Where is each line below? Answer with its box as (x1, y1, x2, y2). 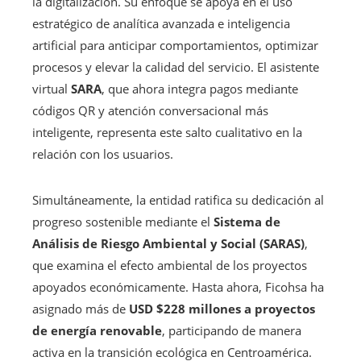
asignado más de (32, 300, 129, 317)
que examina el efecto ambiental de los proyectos (32, 256, 307, 273)
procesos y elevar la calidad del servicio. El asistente (32, 58, 319, 75)
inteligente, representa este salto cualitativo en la (32, 123, 302, 140)
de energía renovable (32, 322, 162, 338)
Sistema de (214, 213, 280, 230)
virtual (32, 80, 71, 97)
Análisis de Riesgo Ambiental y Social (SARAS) (32, 234, 305, 251)
